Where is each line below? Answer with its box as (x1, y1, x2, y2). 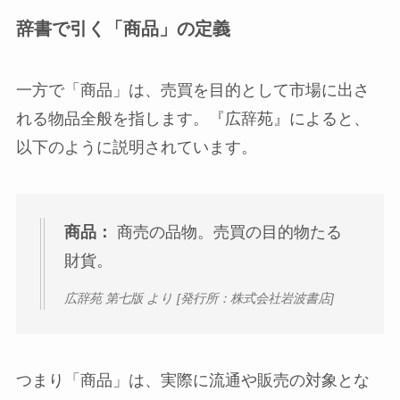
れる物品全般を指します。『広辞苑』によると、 (15, 110, 370, 129)
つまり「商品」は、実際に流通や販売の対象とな (15, 371, 370, 389)
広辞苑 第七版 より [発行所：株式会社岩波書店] (63, 291, 334, 306)
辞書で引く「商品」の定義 (15, 18, 230, 38)
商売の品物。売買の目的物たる (112, 222, 342, 241)
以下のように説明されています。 (15, 138, 257, 157)
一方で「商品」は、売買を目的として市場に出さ (15, 81, 370, 100)
